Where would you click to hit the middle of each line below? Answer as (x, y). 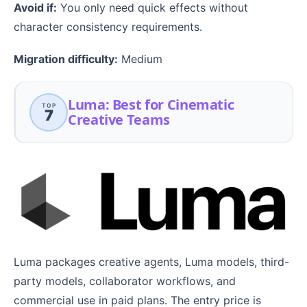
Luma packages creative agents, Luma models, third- (151, 261)
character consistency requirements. (108, 27)
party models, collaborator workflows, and (125, 281)
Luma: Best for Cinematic (151, 105)
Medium (140, 59)
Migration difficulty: (66, 59)
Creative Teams (119, 120)
